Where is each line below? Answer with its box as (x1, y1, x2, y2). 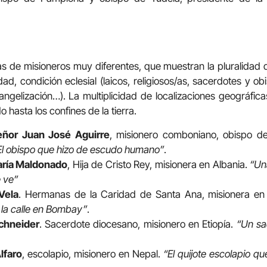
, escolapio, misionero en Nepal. (22, 247, 163, 260)
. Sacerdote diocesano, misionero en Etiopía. (39, 218, 237, 230)
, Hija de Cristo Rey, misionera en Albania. (67, 158, 250, 170)
